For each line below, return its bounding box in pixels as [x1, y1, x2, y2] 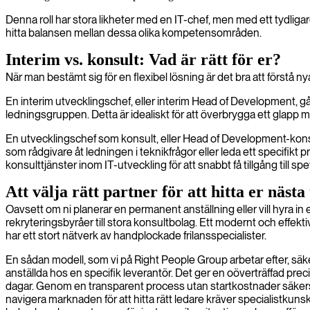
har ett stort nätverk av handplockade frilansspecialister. [6, 228, 266, 242]
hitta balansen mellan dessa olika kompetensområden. [6, 26, 262, 39]
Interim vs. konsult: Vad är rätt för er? [6, 50, 281, 69]
